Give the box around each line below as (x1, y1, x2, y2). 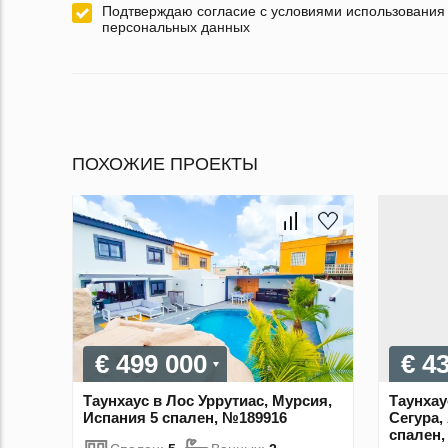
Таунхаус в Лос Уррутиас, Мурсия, (83, 391, 332, 409)
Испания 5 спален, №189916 (83, 408, 287, 426)
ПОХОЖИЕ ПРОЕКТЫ (72, 154, 258, 175)
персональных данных (102, 19, 250, 36)
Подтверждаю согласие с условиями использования (102, 3, 445, 20)
